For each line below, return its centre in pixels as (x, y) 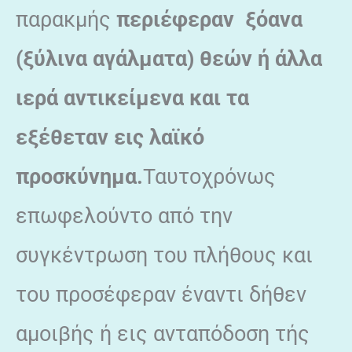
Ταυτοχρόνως (209, 176)
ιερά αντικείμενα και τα (132, 98)
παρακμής (63, 19)
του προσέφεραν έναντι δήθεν (161, 294)
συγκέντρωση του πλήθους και (164, 255)
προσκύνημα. (79, 176)
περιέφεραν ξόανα (207, 19)
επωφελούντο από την (124, 216)
